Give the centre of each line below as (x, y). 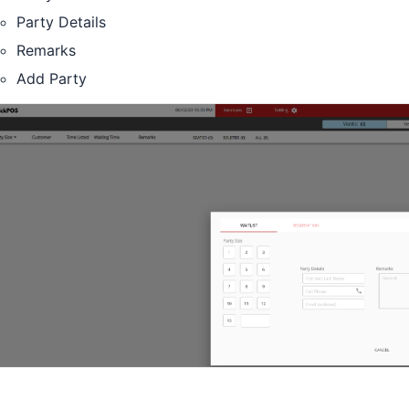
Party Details (61, 22)
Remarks (46, 50)
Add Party (52, 78)
